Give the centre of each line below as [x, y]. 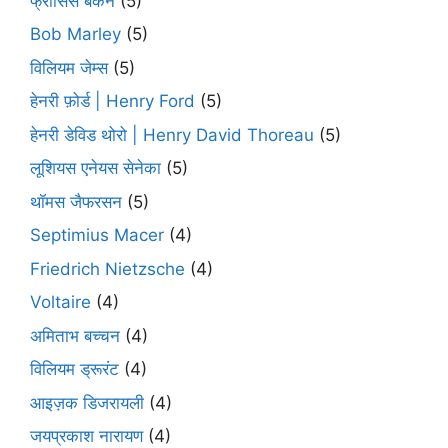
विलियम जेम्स [69, 67]
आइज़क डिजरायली [87, 402]
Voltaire [60, 302]
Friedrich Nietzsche [107, 268]
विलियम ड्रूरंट [74, 369]
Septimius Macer [97, 235]
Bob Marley [75, 34]
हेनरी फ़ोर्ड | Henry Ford [112, 101]
